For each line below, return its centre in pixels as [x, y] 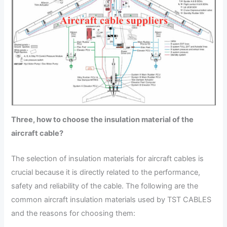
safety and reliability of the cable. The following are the [105, 186]
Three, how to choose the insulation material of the [103, 119]
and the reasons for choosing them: [73, 214]
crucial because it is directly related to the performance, [106, 173]
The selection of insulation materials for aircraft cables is [108, 159]
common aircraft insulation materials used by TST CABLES [111, 200]
